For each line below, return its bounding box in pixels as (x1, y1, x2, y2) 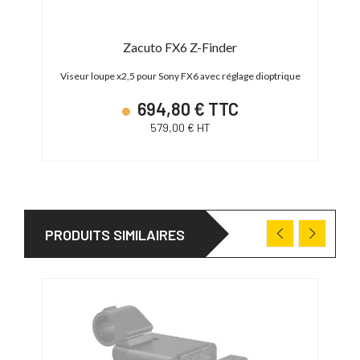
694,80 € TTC (133, 97, 239, 119)
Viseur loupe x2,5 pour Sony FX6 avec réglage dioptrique (59, 69, 301, 82)
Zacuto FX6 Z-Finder (123, 39, 237, 55)
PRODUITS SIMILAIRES (45, 225, 185, 243)
